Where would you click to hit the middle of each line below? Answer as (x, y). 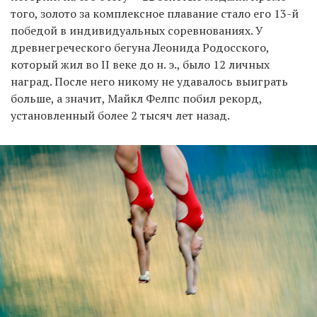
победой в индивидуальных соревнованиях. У (137, 31)
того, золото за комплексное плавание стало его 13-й (155, 14)
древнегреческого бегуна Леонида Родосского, (140, 48)
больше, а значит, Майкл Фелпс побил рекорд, (136, 99)
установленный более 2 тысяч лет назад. (120, 116)
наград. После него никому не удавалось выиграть (149, 82)
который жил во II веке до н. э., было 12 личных (140, 65)
